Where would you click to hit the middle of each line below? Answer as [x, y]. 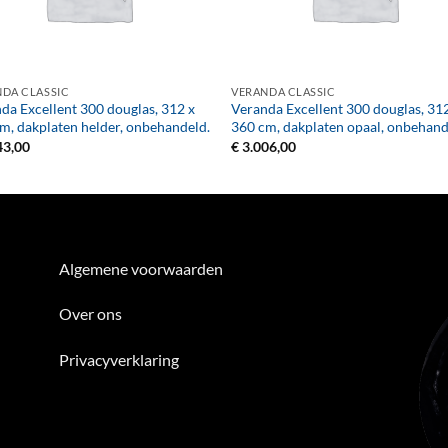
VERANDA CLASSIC [283, 91]
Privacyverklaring [119, 360]
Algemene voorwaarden [141, 268]
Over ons [90, 314]
